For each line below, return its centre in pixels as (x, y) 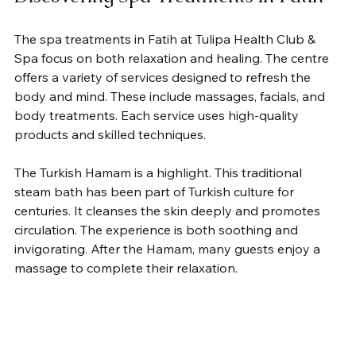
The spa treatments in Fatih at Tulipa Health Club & (166, 39)
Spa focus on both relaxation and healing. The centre (173, 58)
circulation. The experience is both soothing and (158, 229)
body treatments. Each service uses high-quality (158, 115)
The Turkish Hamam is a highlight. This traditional (160, 172)
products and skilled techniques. (110, 134)
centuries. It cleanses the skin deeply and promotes (169, 210)
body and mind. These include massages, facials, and (171, 96)
